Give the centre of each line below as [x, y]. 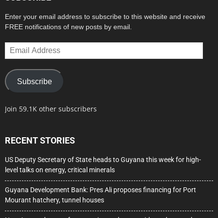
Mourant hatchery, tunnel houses [54, 200]
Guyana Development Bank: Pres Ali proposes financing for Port [100, 190]
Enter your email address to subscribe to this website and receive [105, 17]
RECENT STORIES [40, 141]
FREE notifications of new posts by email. [68, 27]
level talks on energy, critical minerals [60, 170]
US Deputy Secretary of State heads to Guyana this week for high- [103, 160]
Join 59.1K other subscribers [51, 109]
